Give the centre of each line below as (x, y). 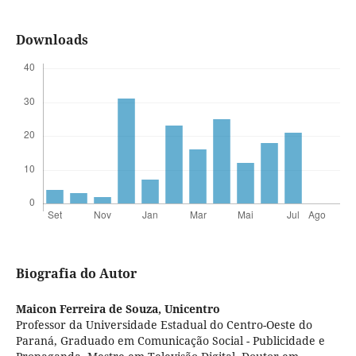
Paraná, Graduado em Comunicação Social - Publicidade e (170, 341)
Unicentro (192, 309)
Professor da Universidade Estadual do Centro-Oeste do (164, 325)
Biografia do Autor (76, 274)
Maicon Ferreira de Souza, (90, 309)
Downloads (52, 40)
